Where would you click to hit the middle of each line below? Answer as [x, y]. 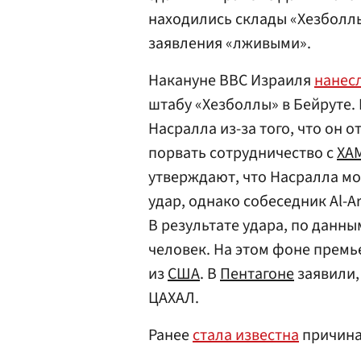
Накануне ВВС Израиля [231, 81]
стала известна [246, 336]
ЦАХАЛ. [174, 299]
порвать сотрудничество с [243, 154]
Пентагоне [257, 274]
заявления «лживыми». [230, 44]
